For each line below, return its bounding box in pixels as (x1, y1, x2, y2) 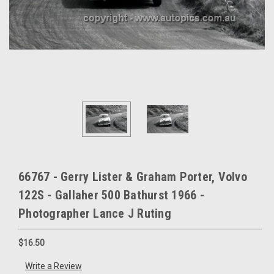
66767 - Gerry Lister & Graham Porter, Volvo (18, 169, 247, 184)
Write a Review (24, 261, 82, 272)
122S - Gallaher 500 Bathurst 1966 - (18, 187, 204, 202)
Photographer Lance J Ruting (18, 206, 171, 221)
